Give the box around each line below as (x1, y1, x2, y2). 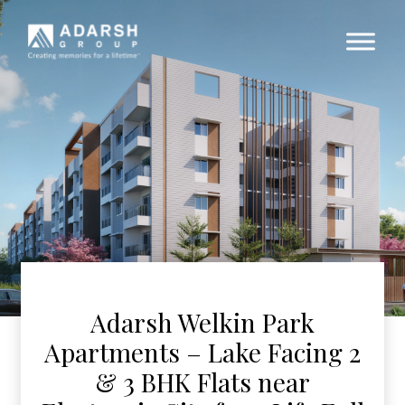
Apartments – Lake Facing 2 (44, 335, 361, 369)
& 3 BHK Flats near (95, 365, 310, 399)
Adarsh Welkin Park (90, 306, 315, 339)
